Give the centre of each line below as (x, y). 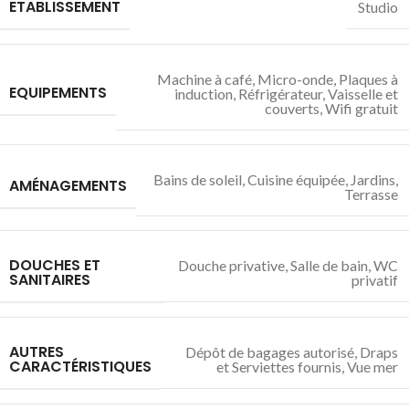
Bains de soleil (198, 179)
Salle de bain (329, 266)
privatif (375, 280)
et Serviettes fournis (279, 367)
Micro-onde (295, 79)
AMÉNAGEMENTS (68, 186)
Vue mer (372, 367)
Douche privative (231, 266)
